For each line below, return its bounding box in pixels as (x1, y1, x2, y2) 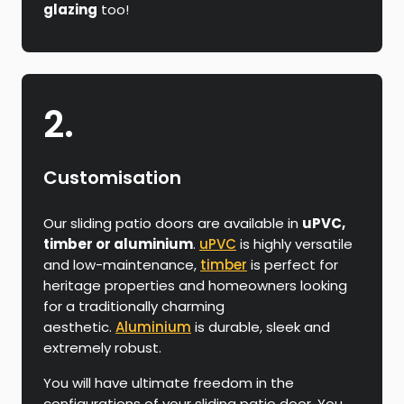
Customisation (43, 165, 181, 191)
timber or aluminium (43, 234, 193, 254)
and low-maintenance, (43, 255, 200, 275)
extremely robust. (43, 338, 161, 358)
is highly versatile (236, 234, 353, 254)
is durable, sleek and (191, 317, 330, 337)
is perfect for (247, 255, 338, 275)
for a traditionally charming (43, 297, 225, 317)
